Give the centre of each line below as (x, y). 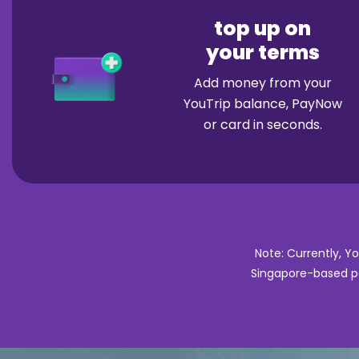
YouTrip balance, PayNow (262, 103)
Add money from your (262, 83)
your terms (262, 52)
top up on (263, 28)
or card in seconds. (262, 124)
